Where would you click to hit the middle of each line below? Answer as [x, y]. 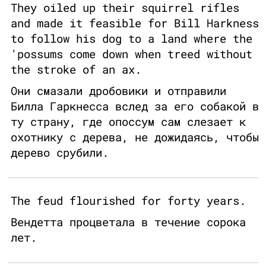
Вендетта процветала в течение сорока [128, 222]
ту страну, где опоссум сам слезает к [128, 122]
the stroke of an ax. [76, 69]
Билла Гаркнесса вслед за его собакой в [135, 106]
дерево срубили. [60, 153]
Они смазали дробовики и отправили [118, 91]
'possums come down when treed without [132, 54]
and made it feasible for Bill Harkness [135, 23]
